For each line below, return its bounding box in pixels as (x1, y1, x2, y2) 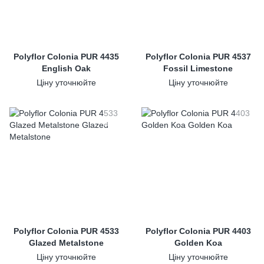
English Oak (41, 64, 91, 73)
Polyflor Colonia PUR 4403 (145, 226, 251, 236)
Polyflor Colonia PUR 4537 (145, 52, 251, 61)
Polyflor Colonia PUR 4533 (13, 226, 119, 236)
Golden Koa (174, 238, 222, 247)
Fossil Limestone (163, 64, 233, 73)
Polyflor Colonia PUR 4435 (13, 52, 119, 61)
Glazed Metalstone (28, 238, 104, 247)
